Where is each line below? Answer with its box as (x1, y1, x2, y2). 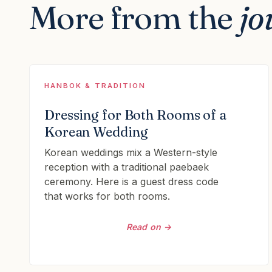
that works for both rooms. (44, 190, 170, 202)
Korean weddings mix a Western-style (44, 146, 217, 158)
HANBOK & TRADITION (44, 81, 146, 90)
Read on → (126, 222, 172, 232)
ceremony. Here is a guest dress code (44, 175, 219, 188)
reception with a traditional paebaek (44, 161, 209, 173)
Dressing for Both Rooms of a (44, 106, 226, 123)
